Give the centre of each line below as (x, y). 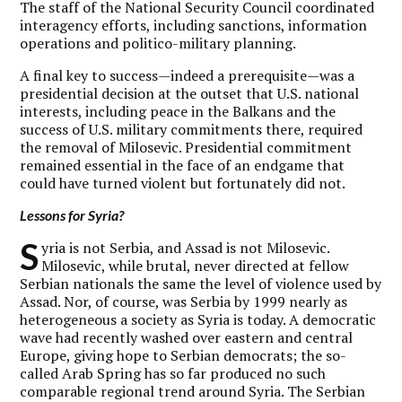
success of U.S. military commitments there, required (192, 129)
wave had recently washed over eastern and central (187, 337)
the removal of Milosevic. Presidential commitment (186, 147)
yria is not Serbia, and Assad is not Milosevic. (186, 248)
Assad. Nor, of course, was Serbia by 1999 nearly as (184, 301)
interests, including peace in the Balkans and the (178, 111)
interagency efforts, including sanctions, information (194, 25)
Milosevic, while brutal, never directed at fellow (196, 266)
